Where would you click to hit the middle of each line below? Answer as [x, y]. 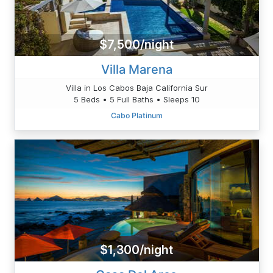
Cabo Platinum [136, 115]
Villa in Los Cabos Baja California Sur [136, 87]
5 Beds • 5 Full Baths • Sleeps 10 [136, 99]
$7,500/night [136, 45]
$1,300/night [136, 250]
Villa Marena [136, 69]
